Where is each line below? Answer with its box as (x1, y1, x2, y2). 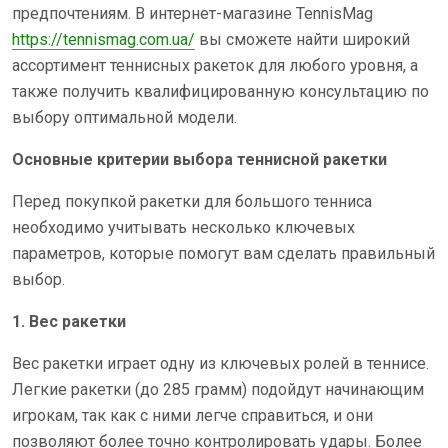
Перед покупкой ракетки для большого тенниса (12, 192, 372, 211)
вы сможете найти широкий (195, 30, 410, 49)
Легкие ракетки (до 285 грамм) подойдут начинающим (12, 380, 424, 399)
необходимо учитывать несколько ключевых (12, 218, 355, 237)
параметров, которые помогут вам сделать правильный (12, 244, 435, 263)
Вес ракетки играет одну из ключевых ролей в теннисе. (12, 354, 429, 373)
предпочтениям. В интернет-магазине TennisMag (12, 4, 373, 23)
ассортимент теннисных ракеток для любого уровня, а (12, 56, 418, 75)
